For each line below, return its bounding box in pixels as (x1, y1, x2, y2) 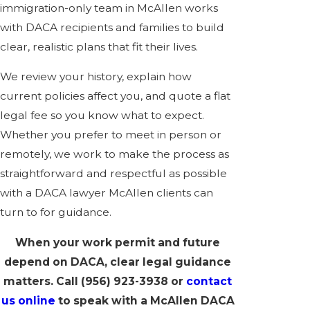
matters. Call (3, 275, 81, 288)
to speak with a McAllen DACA (55, 294, 235, 307)
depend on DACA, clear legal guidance (4, 255, 231, 268)
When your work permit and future (15, 236, 220, 249)
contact (186, 275, 232, 288)
